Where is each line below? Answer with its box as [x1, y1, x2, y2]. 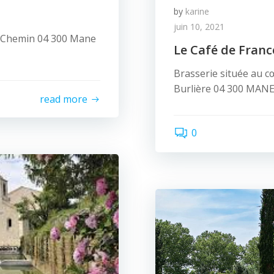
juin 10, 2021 [174, 21, 224, 32]
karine [185, 6, 209, 17]
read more [40, 92, 87, 106]
